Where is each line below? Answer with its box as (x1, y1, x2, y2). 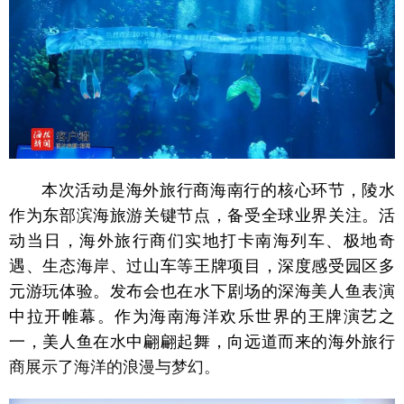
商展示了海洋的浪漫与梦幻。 (9, 357, 220, 376)
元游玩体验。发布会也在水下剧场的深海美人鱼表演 (9, 281, 395, 300)
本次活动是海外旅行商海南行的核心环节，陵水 (41, 180, 395, 199)
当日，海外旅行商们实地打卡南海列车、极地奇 (26, 231, 396, 250)
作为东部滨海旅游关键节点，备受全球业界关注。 (9, 206, 379, 225)
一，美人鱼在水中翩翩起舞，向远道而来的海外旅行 (9, 332, 395, 351)
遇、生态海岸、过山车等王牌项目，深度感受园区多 (9, 256, 395, 275)
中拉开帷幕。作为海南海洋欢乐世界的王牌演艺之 (9, 307, 395, 326)
